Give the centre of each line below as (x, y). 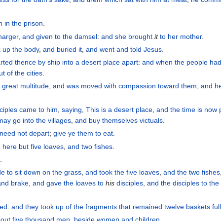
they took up (45, 207)
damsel (86, 36)
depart (39, 133)
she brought (134, 36)
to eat (104, 133)
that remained (141, 207)
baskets (198, 207)
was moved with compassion (111, 86)
